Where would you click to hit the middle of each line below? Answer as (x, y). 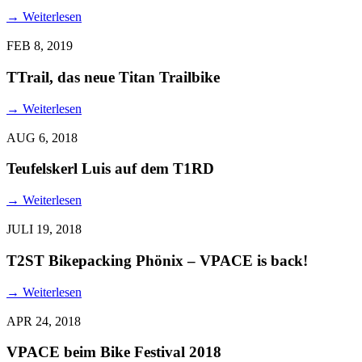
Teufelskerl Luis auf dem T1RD (110, 169)
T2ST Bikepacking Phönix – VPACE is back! (157, 260)
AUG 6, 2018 (42, 137)
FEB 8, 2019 (40, 46)
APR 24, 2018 (44, 321)
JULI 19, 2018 (44, 229)
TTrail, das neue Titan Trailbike (113, 77)
